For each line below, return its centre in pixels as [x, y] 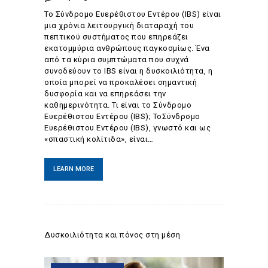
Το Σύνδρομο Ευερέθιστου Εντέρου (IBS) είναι [133, 14]
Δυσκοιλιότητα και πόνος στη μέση [112, 235]
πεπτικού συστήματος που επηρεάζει [116, 37]
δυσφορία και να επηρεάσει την [105, 94]
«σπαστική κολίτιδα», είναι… [99, 139]
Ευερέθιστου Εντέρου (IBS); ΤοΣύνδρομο [122, 117]
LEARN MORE [74, 169]
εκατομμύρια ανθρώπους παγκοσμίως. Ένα [127, 48]
